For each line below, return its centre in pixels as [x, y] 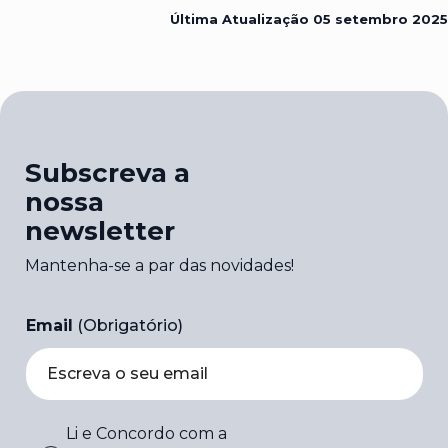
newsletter [100, 230]
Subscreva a [107, 172]
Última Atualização [241, 18]
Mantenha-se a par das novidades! [159, 265]
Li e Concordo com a [146, 433]
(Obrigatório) [130, 325]
